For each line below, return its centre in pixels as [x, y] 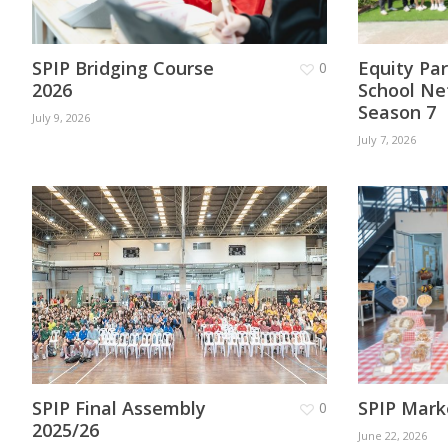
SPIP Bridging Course [122, 68]
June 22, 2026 [392, 436]
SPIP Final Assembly [118, 408]
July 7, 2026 [386, 140]
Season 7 [396, 112]
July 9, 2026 [60, 118]
